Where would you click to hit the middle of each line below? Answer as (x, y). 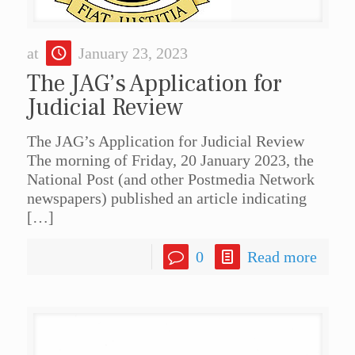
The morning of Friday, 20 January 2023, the (170, 160)
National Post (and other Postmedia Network (170, 179)
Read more (282, 257)
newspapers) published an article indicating (166, 198)
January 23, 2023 (133, 53)
